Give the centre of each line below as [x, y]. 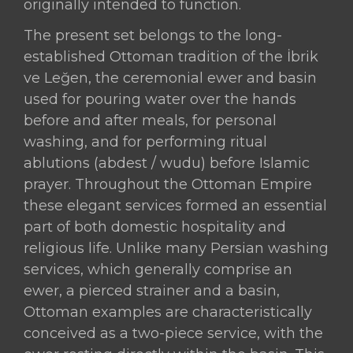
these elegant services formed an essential [176, 205]
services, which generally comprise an [158, 269]
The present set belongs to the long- [153, 35]
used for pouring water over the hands [160, 99]
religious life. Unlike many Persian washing [176, 248]
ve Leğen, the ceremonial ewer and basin [171, 78]
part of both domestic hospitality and [155, 227]
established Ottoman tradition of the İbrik [171, 56]
